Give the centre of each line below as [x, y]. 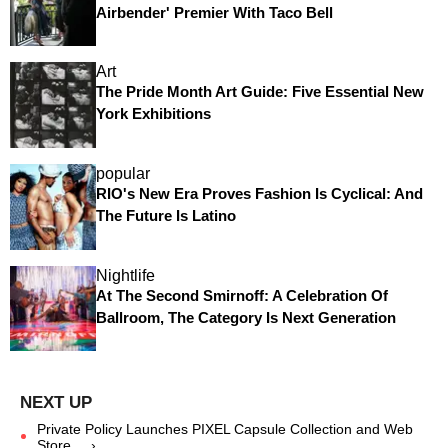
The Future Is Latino [165, 215]
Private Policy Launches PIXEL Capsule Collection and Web [225, 429]
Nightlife [125, 275]
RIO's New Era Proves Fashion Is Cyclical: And [259, 193]
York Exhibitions [153, 114]
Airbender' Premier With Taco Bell [214, 12]
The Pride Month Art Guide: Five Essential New [259, 92]
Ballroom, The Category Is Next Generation [245, 317]
